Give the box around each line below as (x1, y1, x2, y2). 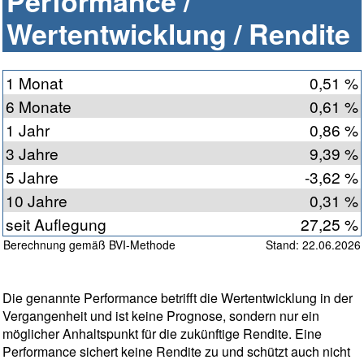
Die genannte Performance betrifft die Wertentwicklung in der (2, 288, 353, 308)
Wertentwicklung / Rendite (6, 14, 350, 54)
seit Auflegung (6, 213, 106, 236)
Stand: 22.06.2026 (266, 236, 361, 253)
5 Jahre (6, 166, 58, 188)
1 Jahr (6, 119, 50, 141)
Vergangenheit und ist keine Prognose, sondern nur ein (2, 306, 319, 326)
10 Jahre (6, 189, 67, 212)
